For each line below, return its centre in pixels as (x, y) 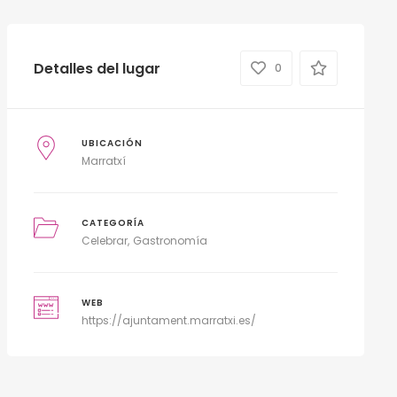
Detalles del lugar (97, 68)
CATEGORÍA (113, 223)
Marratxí (104, 161)
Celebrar (105, 241)
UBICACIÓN (113, 143)
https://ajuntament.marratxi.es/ (169, 320)
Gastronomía (171, 241)
